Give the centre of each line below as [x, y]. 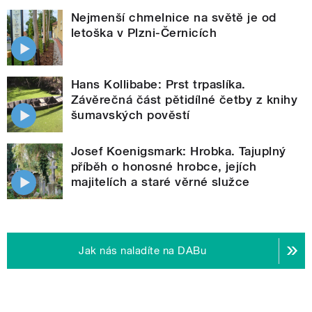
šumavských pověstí [131, 115]
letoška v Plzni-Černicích [144, 33]
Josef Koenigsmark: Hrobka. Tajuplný [179, 151]
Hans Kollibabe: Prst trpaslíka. [158, 85]
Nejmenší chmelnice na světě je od [174, 18]
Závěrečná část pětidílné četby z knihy [185, 100]
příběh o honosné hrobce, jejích [164, 167]
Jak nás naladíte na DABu [143, 251]
